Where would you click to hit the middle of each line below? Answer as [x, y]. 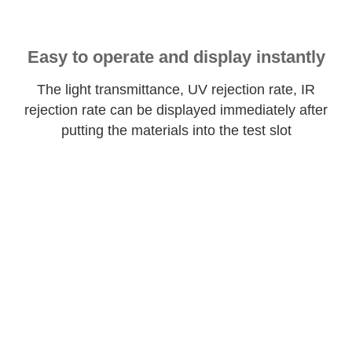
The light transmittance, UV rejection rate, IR [176, 90]
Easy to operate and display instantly [176, 57]
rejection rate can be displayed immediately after [176, 110]
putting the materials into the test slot [176, 131]
